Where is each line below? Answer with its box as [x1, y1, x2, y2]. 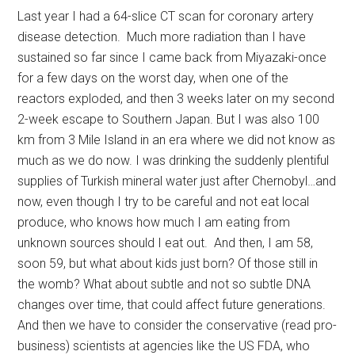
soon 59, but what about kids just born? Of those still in [17, 256, 319, 271]
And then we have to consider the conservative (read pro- [17, 318, 338, 333]
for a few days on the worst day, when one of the [17, 71, 289, 86]
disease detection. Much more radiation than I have [17, 29, 307, 44]
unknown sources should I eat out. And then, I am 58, [17, 235, 314, 250]
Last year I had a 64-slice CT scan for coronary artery [17, 9, 315, 24]
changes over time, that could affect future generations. [17, 297, 326, 312]
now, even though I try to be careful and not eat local [17, 194, 310, 209]
